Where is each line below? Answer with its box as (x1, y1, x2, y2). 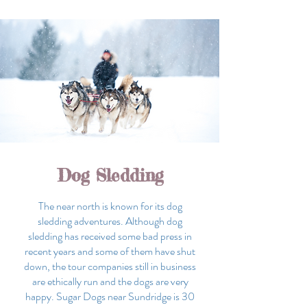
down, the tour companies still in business (24, 258, 196, 274)
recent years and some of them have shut (25, 243, 195, 259)
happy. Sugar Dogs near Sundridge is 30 (25, 288, 195, 304)
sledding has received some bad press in (28, 228, 192, 244)
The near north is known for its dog (38, 198, 182, 214)
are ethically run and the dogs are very (32, 273, 188, 289)
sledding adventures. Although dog (38, 213, 182, 229)
